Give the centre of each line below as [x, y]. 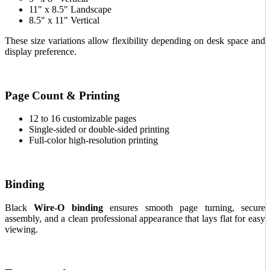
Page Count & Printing [62, 95]
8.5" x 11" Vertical [64, 20]
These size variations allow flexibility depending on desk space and [135, 41]
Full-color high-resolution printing [93, 140]
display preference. [41, 52]
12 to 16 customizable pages [83, 119]
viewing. [21, 229]
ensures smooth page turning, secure [184, 207]
